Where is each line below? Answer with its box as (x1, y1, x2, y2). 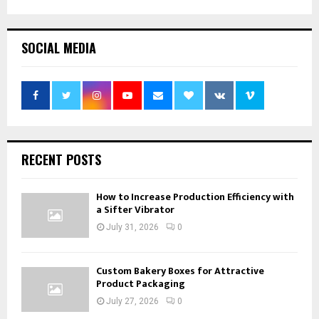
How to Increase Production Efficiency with (96, 188, 294, 205)
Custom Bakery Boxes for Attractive (96, 262, 264, 279)
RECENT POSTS (21, 150, 101, 169)
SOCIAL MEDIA (21, 38, 96, 57)
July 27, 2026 (106, 296, 159, 306)
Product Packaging (96, 275, 185, 292)
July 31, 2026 (106, 221, 159, 232)
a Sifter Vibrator (96, 201, 174, 218)
